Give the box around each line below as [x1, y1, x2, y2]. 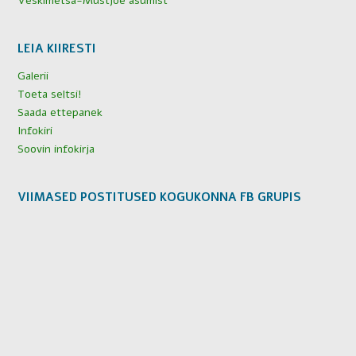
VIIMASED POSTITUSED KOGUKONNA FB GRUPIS [17, 188, 301, 205]
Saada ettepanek [17, 104, 103, 120]
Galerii [17, 68, 48, 83]
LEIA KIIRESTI [17, 40, 96, 56]
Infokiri [17, 122, 52, 138]
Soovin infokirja [17, 141, 95, 157]
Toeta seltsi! [17, 86, 82, 102]
